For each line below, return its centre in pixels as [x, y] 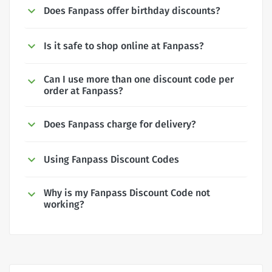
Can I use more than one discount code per [139, 80]
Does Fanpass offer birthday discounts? [132, 11]
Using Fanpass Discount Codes [111, 159]
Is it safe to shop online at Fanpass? [124, 46]
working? [64, 204]
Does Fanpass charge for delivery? [120, 124]
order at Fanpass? [83, 91]
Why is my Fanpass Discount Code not [127, 192]
